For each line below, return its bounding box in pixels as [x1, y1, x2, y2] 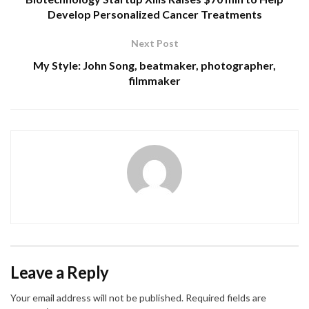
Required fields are [183, 292, 266, 304]
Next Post [130, 37, 179, 50]
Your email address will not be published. [10, 292, 183, 304]
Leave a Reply [10, 262, 109, 283]
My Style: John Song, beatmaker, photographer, [33, 59, 276, 72]
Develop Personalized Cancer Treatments [47, 8, 262, 21]
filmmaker [128, 74, 181, 88]
